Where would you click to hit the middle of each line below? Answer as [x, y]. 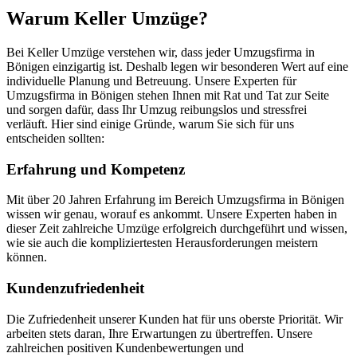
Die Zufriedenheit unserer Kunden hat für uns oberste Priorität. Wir [175, 319]
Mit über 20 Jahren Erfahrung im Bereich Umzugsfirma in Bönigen [175, 200]
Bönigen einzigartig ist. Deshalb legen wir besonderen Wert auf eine [177, 66]
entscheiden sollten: [55, 138]
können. [27, 257]
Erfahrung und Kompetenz [96, 169]
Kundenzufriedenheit [75, 288]
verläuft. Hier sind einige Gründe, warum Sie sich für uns [150, 124]
